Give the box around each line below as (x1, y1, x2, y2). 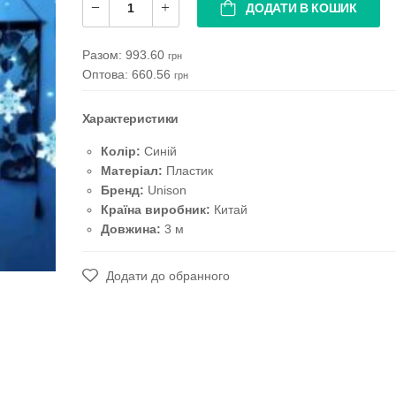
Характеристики (81, 111, 179, 126)
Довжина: (100, 222, 161, 236)
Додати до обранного (102, 269, 230, 283)
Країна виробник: (100, 202, 210, 217)
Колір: (100, 144, 141, 158)
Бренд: (100, 183, 144, 197)
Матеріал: (100, 164, 163, 178)
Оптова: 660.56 (81, 67, 174, 81)
